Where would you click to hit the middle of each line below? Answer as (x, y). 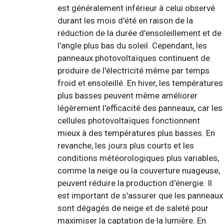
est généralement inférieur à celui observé (136, 8)
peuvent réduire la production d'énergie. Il (135, 183)
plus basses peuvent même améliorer (127, 95)
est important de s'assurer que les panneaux (140, 195)
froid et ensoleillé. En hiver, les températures (140, 83)
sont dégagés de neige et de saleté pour (133, 208)
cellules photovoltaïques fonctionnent (129, 120)
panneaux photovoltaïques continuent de (134, 58)
